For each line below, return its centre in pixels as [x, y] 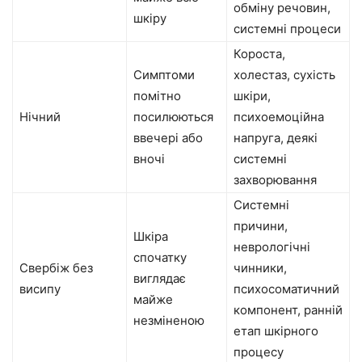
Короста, [259, 54]
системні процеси [287, 29]
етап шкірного [276, 331]
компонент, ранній [288, 310]
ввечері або [168, 138]
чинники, [260, 268]
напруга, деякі [276, 138]
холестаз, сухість [284, 75]
